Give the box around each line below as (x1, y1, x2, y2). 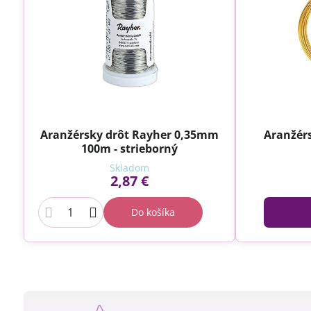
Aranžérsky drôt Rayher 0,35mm (40, 127, 219, 143)
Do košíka (131, 205, 175, 219)
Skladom (109, 161, 149, 175)
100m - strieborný (81, 141, 178, 157)
